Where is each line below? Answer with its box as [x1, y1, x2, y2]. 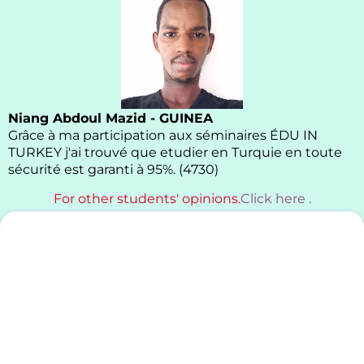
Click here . [240, 190, 311, 206]
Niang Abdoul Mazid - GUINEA [8, 110, 213, 126]
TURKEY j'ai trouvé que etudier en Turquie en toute [8, 144, 342, 160]
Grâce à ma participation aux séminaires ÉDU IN [8, 127, 318, 143]
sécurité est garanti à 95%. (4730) [8, 161, 219, 177]
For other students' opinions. [53, 190, 240, 206]
